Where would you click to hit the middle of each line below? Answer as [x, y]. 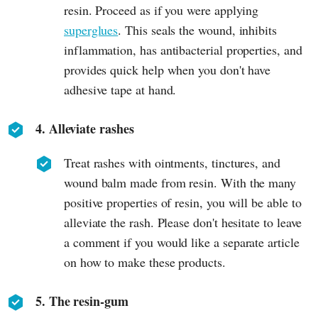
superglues [91, 29]
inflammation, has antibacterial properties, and [183, 49]
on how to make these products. [145, 262]
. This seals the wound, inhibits [197, 29]
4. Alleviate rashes [85, 128]
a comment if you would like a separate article [182, 242]
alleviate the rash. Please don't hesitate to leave [183, 222]
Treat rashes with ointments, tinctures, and [172, 162]
